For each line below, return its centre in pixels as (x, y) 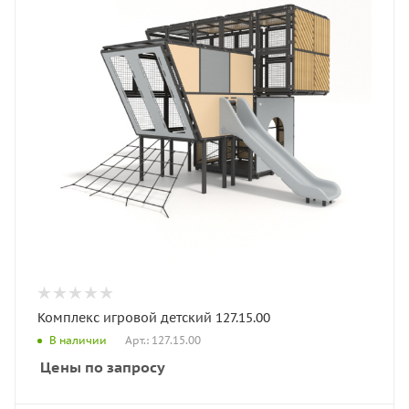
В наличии (78, 341)
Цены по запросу (103, 367)
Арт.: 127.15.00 (163, 340)
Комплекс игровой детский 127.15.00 (154, 317)
